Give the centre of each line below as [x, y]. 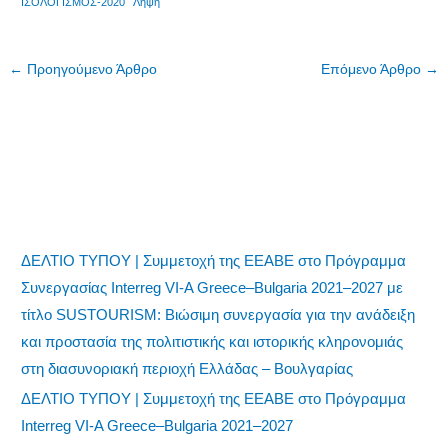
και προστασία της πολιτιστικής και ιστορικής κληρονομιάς [212, 341]
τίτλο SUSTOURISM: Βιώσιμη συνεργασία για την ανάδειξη [218, 314]
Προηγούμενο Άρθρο [90, 69]
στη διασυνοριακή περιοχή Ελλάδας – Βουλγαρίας [187, 368]
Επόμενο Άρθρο [372, 69]
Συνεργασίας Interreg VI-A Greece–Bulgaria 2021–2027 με [212, 287]
